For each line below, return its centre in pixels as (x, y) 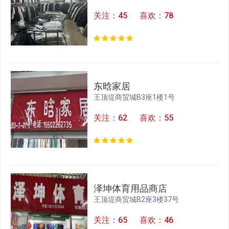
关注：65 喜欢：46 (134, 220)
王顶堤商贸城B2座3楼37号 (136, 200)
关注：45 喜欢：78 (134, 16)
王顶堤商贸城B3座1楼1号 (134, 97)
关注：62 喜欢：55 (134, 118)
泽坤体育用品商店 (131, 189)
